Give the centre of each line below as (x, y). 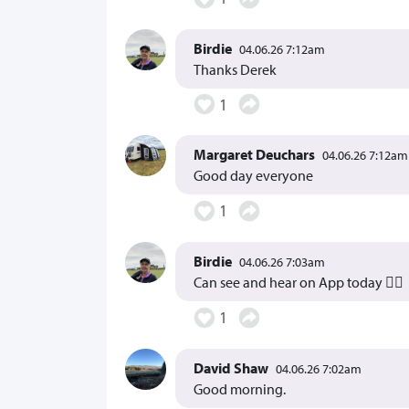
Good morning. (240, 388)
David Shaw (231, 367)
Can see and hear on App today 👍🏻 (299, 282)
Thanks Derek (235, 69)
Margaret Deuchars (254, 155)
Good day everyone (253, 176)
